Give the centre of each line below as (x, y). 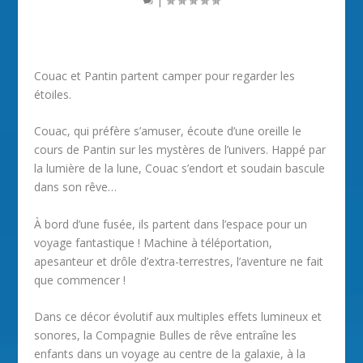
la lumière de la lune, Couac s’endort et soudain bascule (180, 169)
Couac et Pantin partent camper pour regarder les (165, 76)
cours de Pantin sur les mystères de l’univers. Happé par (180, 150)
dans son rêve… (76, 187)
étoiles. (53, 94)
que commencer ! (80, 280)
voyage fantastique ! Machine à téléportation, (154, 242)
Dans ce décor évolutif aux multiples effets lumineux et (178, 317)
